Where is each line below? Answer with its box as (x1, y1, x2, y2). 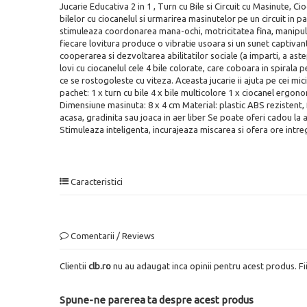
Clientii (60, 260, 88, 271)
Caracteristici (69, 176, 123, 186)
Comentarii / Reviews (69, 230, 155, 241)
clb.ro (88, 260, 111, 271)
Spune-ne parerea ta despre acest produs (60, 293, 254, 306)
